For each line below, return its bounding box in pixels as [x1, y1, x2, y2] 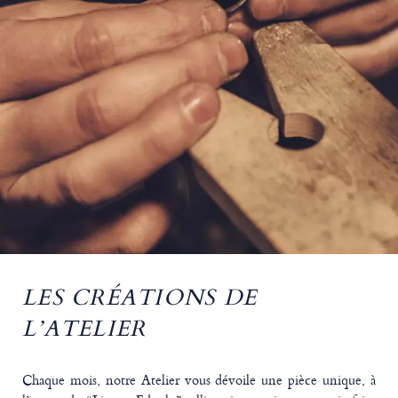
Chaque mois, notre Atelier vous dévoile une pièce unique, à [22, 370, 376, 391]
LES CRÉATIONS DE [22, 279, 257, 314]
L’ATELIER [22, 310, 147, 346]
